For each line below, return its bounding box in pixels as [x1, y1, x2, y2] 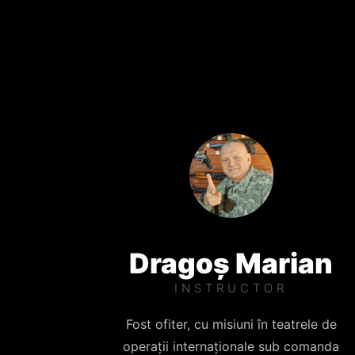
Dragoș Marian [129, 246, 334, 280]
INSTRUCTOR [174, 280, 288, 296]
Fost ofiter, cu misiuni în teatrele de [125, 315, 337, 332]
